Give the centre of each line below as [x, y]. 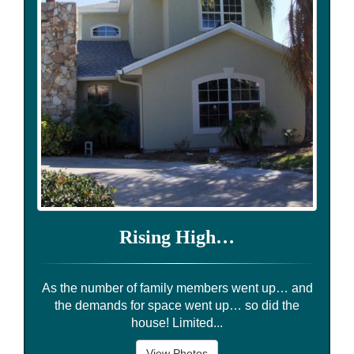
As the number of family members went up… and [177, 288]
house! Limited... [177, 322]
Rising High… [177, 237]
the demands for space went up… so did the [177, 305]
